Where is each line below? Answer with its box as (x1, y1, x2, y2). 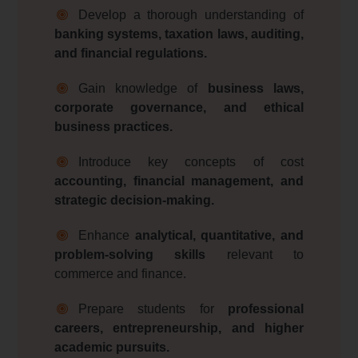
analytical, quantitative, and (134, 229, 304, 243)
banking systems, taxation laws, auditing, (54, 27, 304, 42)
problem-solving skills (54, 248, 206, 262)
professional (228, 302, 304, 316)
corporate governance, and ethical (54, 101, 304, 115)
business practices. (54, 120, 173, 134)
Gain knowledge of (78, 82, 208, 96)
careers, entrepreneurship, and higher (54, 321, 304, 336)
